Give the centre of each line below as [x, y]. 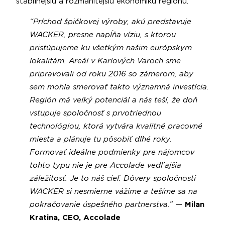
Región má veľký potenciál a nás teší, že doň [113, 100]
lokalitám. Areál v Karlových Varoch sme [105, 61]
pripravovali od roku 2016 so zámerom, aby [111, 74]
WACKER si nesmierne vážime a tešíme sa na [113, 191]
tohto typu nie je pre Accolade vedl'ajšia [105, 165]
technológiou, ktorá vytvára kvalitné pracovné [116, 126]
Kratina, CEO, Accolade [75, 217]
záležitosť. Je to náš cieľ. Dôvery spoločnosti [113, 178]
